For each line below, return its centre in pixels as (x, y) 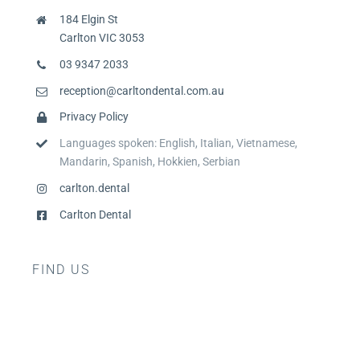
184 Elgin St (88, 20)
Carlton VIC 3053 (102, 38)
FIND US (61, 269)
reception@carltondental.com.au (141, 90)
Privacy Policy (94, 117)
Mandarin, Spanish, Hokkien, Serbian (149, 162)
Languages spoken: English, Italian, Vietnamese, (178, 143)
